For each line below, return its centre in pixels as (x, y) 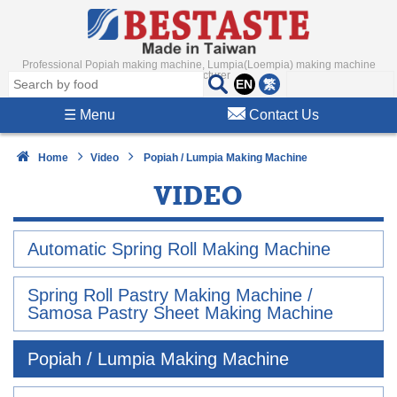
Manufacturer (198, 76)
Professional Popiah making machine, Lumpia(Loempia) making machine (198, 65)
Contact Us (284, 115)
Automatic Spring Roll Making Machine (179, 249)
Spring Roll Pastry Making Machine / (170, 295)
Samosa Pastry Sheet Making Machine (180, 313)
